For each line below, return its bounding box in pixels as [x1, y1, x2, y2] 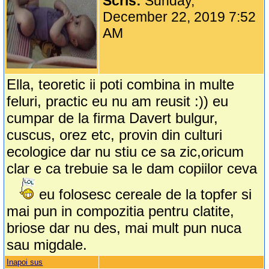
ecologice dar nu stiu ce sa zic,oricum [7, 144, 244, 160]
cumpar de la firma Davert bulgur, [7, 110, 219, 127]
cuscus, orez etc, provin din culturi [7, 127, 223, 144]
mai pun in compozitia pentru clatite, [7, 203, 235, 220]
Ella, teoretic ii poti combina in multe [7, 76, 235, 93]
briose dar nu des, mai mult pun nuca [7, 220, 242, 237]
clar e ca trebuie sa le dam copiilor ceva [7, 160, 258, 177]
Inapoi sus [7, 258, 43, 267]
